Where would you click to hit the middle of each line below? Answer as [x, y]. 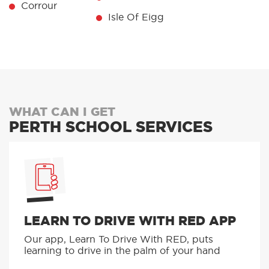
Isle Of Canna [140, 17]
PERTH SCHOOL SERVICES [111, 147]
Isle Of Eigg [136, 37]
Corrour [39, 26]
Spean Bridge [227, 14]
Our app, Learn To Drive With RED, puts [119, 259]
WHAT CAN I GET [62, 132]
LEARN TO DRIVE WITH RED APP [130, 241]
